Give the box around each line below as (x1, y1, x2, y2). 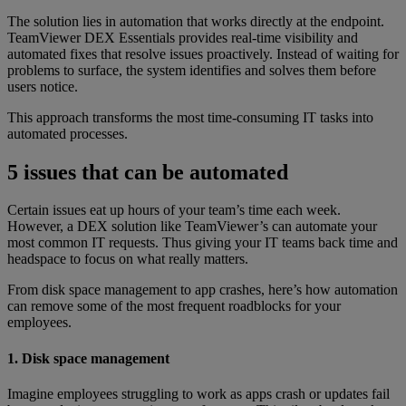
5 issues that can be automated (7, 159, 288, 184)
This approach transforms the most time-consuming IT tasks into (7, 109, 373, 125)
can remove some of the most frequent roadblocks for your (7, 298, 341, 314)
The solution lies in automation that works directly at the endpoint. (7, 13, 384, 29)
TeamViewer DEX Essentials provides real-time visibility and (7, 29, 358, 45)
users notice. (7, 78, 78, 94)
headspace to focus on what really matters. (7, 251, 256, 267)
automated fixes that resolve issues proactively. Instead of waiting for (7, 45, 399, 62)
